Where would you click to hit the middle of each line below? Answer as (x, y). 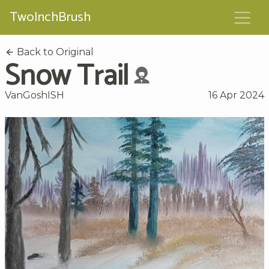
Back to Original (54, 52)
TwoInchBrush (50, 17)
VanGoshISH (35, 95)
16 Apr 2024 (236, 95)
